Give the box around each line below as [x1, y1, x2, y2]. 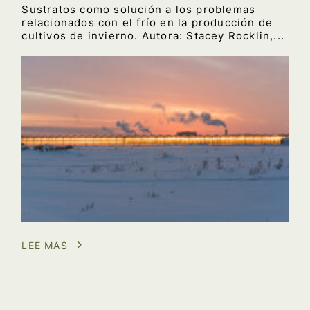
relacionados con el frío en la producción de [21, 15, 273, 29]
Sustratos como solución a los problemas [21, 2, 256, 16]
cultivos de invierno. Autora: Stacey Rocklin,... [21, 28, 284, 42]
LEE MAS [21, 239, 68, 252]
